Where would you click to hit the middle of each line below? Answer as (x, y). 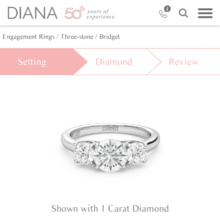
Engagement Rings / (30, 37)
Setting (32, 61)
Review (183, 61)
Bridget (110, 37)
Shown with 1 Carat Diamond (110, 208)
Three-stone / (79, 37)
